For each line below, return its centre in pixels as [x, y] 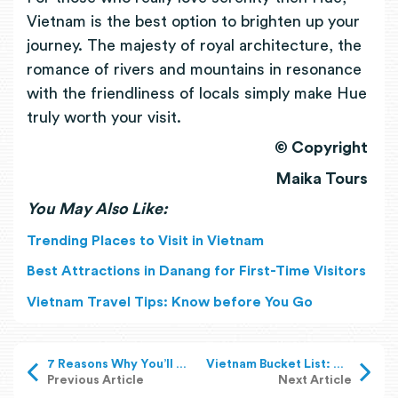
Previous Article [95, 381]
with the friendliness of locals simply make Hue [197, 93]
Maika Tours [324, 178]
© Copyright [323, 147]
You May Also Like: [99, 209]
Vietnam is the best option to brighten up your [193, 21]
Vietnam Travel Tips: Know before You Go [170, 302]
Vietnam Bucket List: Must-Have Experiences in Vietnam [338, 365]
